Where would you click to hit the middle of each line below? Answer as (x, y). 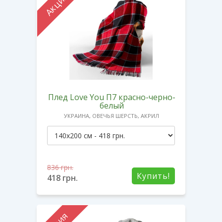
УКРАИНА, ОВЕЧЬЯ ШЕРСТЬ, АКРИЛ (111, 115)
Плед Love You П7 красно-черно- (111, 97)
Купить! (153, 176)
